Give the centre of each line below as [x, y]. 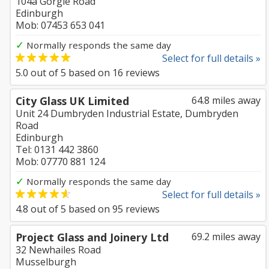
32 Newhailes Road [58, 250]
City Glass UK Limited [72, 101]
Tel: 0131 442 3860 [57, 150]
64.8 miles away [226, 100]
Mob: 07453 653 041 [60, 25]
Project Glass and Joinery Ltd [92, 237]
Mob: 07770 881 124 [60, 162]
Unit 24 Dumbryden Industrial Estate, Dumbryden [127, 113]
